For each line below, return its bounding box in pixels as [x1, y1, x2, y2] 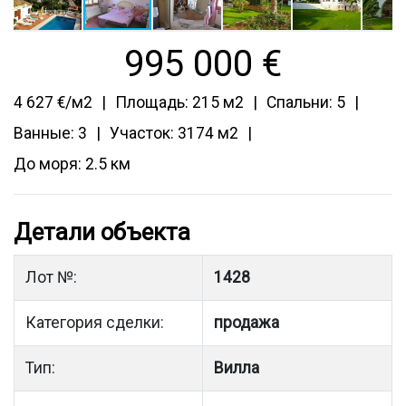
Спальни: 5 [266, 93, 345, 111]
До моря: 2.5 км [14, 155, 130, 173]
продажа [214, 314, 279, 332]
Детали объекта [14, 218, 190, 246]
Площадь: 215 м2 [115, 93, 244, 111]
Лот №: [25, 268, 77, 286]
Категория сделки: [25, 314, 164, 332]
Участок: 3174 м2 [110, 124, 238, 142]
